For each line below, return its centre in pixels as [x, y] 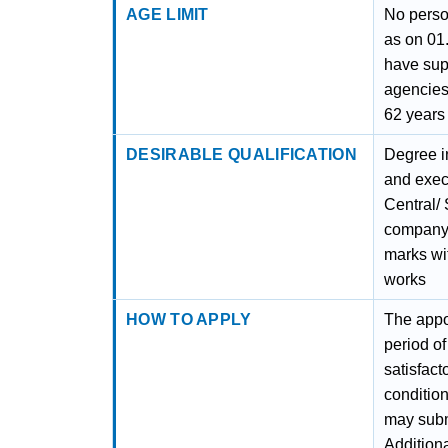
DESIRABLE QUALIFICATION [241, 154]
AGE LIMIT [167, 14]
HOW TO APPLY [189, 319]
